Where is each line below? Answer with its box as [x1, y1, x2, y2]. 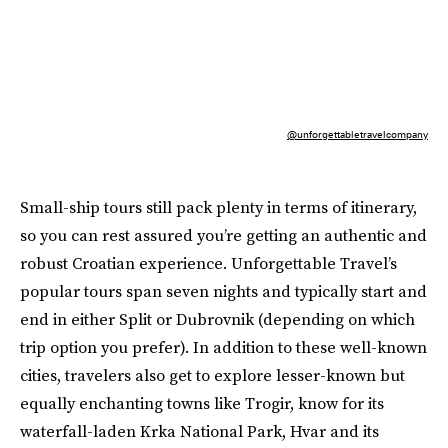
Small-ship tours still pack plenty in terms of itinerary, [20, 195, 417, 218]
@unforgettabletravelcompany [287, 127, 428, 140]
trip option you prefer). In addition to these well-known [20, 335, 427, 358]
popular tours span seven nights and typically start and [20, 279, 427, 302]
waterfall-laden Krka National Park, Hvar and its [20, 419, 379, 442]
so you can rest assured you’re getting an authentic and [20, 223, 427, 246]
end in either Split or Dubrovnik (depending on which [20, 307, 415, 330]
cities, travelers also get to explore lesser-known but [20, 363, 405, 386]
